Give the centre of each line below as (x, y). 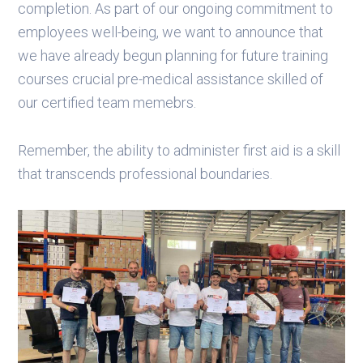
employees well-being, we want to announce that (171, 32)
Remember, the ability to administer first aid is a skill (179, 151)
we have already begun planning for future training (173, 56)
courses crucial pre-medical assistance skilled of (171, 79)
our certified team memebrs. (107, 103)
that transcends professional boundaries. (145, 174)
